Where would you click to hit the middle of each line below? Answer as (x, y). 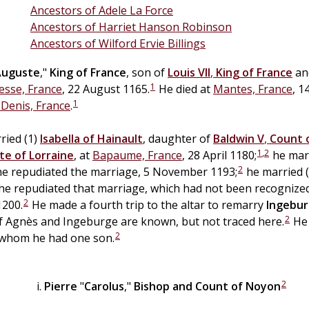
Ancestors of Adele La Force (102, 10)
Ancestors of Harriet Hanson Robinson (131, 27)
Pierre (61, 286)
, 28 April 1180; (219, 155)
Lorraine (51, 155)
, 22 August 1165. (106, 89)
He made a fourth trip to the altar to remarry (148, 205)
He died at (185, 89)
